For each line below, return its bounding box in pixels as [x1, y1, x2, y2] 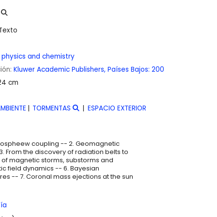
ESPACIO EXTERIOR [88, 104, 147, 113]
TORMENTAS [32, 104, 71, 113]
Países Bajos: [108, 64, 150, 74]
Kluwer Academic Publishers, [14, 64, 106, 74]
